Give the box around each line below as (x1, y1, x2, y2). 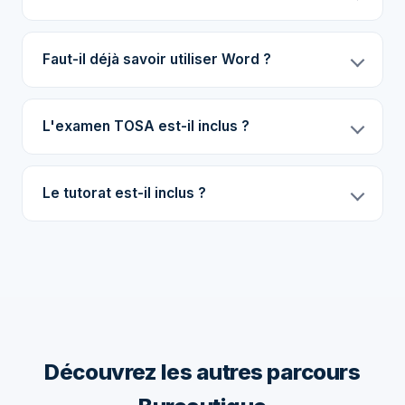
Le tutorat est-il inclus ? (42, 184, 206, 202)
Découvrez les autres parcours (44, 359, 361, 385)
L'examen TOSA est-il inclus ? (42, 118, 250, 135)
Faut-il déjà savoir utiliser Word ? (42, 51, 271, 68)
